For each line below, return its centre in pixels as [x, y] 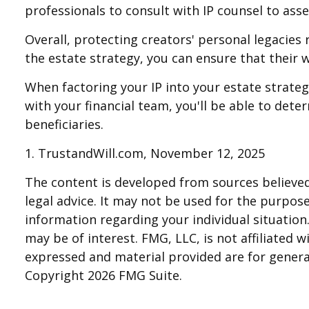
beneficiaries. [64, 124]
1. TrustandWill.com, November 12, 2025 [145, 153]
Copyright [57, 276]
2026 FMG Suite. [135, 276]
